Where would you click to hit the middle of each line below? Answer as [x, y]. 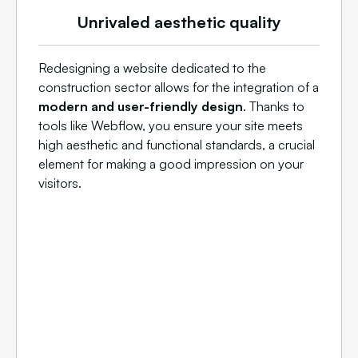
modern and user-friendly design [141, 107]
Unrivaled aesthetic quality [179, 22]
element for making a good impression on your [171, 164]
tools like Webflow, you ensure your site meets [171, 126]
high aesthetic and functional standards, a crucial [177, 145]
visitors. [60, 183]
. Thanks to [274, 107]
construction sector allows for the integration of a [179, 88]
